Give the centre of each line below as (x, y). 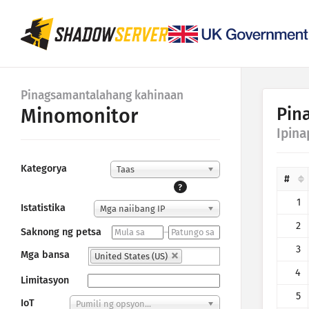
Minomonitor (79, 116)
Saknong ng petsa (61, 232)
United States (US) (131, 257)
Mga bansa (45, 255)
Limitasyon (45, 281)
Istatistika (43, 208)
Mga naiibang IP (133, 209)
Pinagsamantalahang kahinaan (102, 96)
